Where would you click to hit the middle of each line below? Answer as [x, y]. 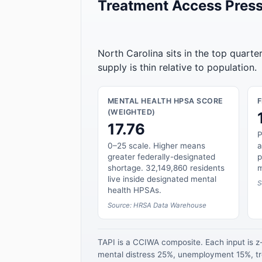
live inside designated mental [162, 179]
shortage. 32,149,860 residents [166, 168]
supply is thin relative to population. [177, 67]
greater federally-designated [161, 156]
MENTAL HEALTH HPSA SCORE [166, 101]
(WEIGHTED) [132, 112]
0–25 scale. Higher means [156, 145]
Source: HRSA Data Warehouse [157, 205]
